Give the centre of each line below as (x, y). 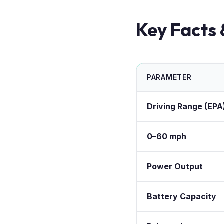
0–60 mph (167, 136)
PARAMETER (169, 77)
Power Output (175, 166)
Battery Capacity (182, 196)
